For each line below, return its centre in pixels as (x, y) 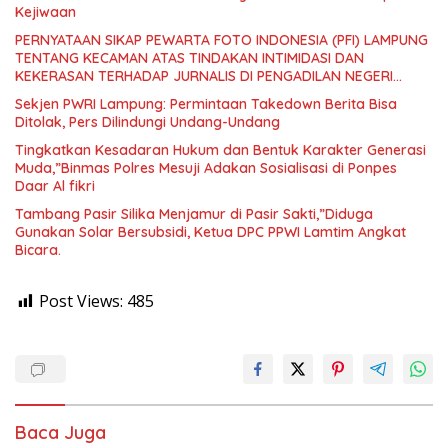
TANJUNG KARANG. (78, 94)
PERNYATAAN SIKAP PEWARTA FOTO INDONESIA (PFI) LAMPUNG (221, 40)
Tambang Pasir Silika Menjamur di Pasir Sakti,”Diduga (194, 214)
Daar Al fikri (55, 186)
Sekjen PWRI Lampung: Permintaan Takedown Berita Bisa (206, 104)
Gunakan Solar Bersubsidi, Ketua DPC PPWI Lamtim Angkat (210, 232)
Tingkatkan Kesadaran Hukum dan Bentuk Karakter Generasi (220, 150)
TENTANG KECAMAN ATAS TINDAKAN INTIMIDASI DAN (189, 58)
